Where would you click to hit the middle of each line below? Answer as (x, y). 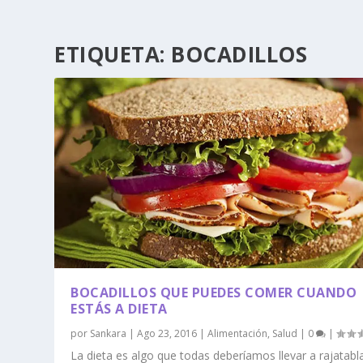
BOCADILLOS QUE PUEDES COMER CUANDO (214, 292)
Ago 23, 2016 (167, 333)
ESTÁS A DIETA (119, 308)
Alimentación (238, 333)
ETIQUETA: (113, 54)
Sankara (109, 333)
